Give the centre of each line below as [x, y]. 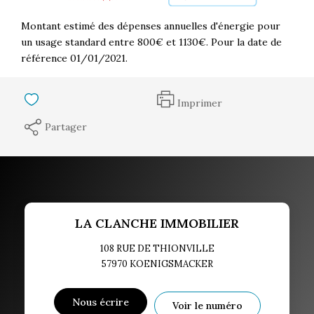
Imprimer [200, 103]
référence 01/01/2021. [74, 58]
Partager [66, 127]
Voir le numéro [207, 305]
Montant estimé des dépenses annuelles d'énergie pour [151, 26]
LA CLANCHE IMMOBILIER [157, 223]
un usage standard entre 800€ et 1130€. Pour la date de [151, 42]
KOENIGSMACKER [171, 264]
